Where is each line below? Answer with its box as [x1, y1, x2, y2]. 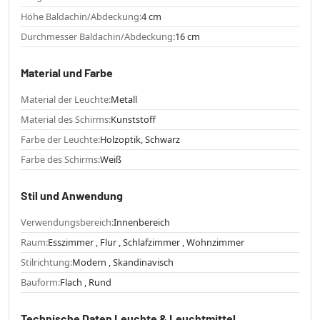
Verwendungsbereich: [21, 215, 114, 229]
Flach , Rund [60, 275, 111, 289]
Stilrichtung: [21, 255, 72, 269]
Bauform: [21, 275, 60, 289]
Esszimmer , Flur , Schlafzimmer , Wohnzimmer [48, 235, 244, 249]
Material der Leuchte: [21, 92, 111, 106]
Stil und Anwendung [21, 188, 123, 202]
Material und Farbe [21, 65, 113, 79]
